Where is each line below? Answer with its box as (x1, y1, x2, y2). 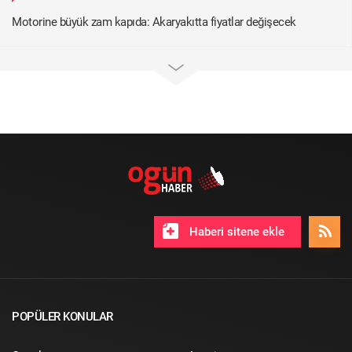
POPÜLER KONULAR (12, 309, 113, 324)
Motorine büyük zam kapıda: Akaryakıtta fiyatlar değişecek (12, 14, 296, 29)
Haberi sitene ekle (186, 224, 284, 239)
